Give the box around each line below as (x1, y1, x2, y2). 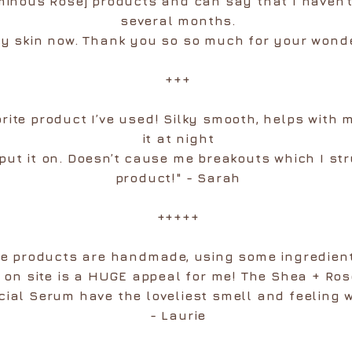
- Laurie (149, 308, 207, 323)
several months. (119, 13, 236, 28)
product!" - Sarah (115, 170, 241, 185)
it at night (141, 131, 214, 146)
